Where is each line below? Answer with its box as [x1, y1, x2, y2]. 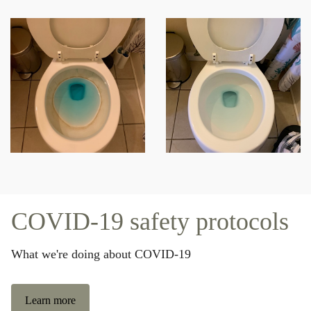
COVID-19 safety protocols [11, 207, 289, 235]
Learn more [25, 294, 76, 306]
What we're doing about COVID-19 [11, 246, 191, 261]
